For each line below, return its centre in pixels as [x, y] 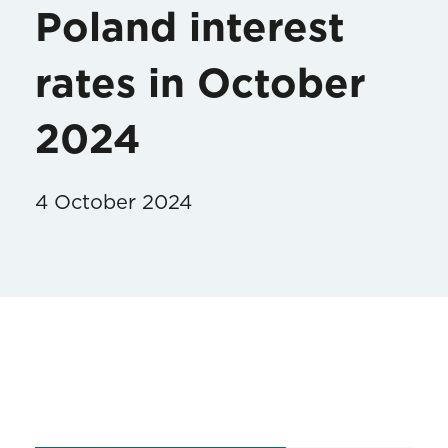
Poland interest [190, 28]
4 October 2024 [113, 202]
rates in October [200, 84]
